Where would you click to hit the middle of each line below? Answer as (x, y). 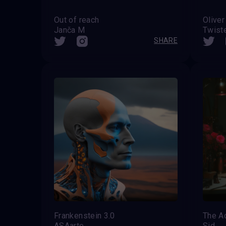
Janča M (70, 30)
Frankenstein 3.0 (84, 215)
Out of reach (77, 20)
